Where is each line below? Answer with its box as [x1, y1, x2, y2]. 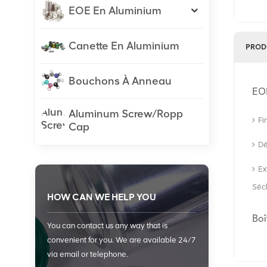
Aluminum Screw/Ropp [69, 107, 183, 120]
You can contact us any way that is [47, 221, 167, 230]
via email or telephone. [47, 249, 128, 259]
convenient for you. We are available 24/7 [47, 235, 196, 244]
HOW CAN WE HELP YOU [47, 191, 156, 203]
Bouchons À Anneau [69, 74, 172, 88]
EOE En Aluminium [69, 4, 162, 17]
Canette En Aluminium [69, 39, 179, 52]
